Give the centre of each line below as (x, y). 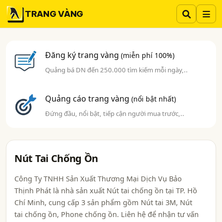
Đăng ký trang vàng (83, 55)
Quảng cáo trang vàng (88, 99)
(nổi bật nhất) (154, 99)
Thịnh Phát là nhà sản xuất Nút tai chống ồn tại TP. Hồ (106, 190)
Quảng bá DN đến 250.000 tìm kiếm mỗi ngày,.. (117, 70)
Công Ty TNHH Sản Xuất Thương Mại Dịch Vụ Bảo (98, 178)
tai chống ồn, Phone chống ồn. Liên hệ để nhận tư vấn (107, 214)
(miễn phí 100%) (148, 55)
